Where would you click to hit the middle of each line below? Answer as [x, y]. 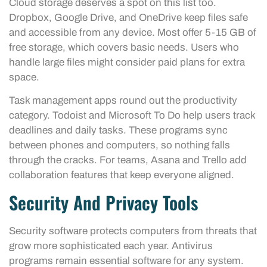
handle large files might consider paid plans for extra [127, 62]
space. [24, 77]
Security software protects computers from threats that [133, 231]
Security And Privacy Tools [103, 203]
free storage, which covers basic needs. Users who [124, 47]
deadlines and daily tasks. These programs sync [118, 131]
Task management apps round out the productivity [123, 101]
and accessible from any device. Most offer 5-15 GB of [133, 32]
